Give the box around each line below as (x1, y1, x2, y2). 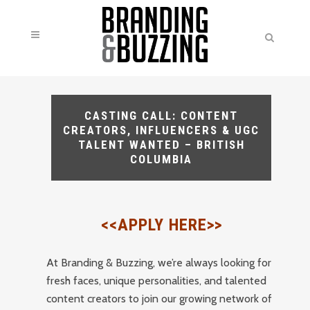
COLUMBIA (130, 152, 193, 166)
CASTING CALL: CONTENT (84, 109, 239, 122)
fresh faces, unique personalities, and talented (46, 274, 267, 287)
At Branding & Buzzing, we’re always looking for (46, 256, 272, 269)
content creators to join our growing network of (46, 292, 273, 305)
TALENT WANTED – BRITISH (77, 138, 245, 152)
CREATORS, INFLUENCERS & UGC (63, 123, 260, 137)
